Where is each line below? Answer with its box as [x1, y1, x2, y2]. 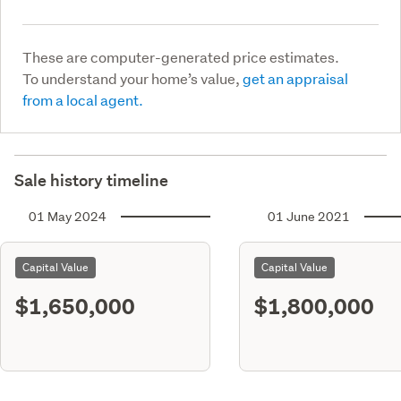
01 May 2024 [29, 208, 107, 225]
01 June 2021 [268, 208, 350, 225]
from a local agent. [22, 90, 143, 109]
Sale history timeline [14, 169, 168, 191]
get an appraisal [243, 68, 348, 88]
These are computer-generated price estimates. [22, 47, 339, 66]
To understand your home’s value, [22, 68, 243, 88]
